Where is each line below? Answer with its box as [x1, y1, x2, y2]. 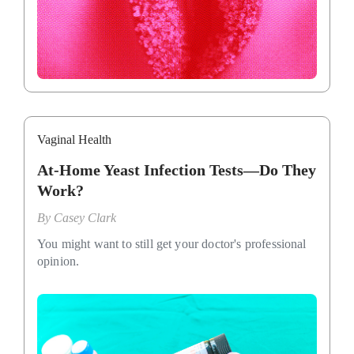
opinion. [37, 254, 80, 268]
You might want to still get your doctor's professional [37, 236, 307, 250]
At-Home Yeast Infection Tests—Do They [37, 160, 316, 179]
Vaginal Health [37, 132, 111, 146]
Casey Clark [54, 210, 116, 224]
